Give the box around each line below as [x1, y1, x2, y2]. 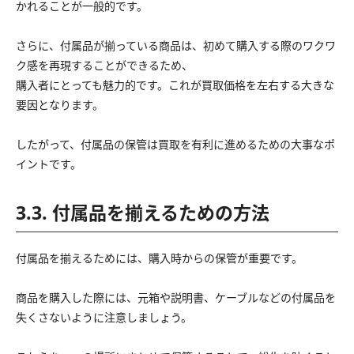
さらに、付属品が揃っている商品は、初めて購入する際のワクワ [16, 37, 336, 53]
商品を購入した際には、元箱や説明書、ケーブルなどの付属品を [16, 289, 336, 305]
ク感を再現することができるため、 [16, 57, 193, 73]
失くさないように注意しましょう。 [16, 309, 192, 325]
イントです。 [16, 156, 81, 171]
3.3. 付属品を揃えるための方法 [16, 199, 269, 225]
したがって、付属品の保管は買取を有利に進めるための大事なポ [16, 136, 335, 152]
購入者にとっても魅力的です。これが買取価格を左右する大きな [16, 77, 334, 92]
